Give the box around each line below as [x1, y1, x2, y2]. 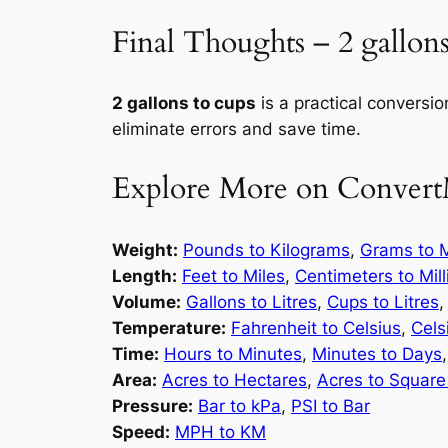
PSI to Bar [291, 395, 370, 416]
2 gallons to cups [112, 93, 256, 114]
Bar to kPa [198, 395, 281, 416]
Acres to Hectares [162, 369, 307, 390]
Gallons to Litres [186, 291, 317, 312]
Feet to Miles [182, 265, 285, 286]
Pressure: [112, 395, 193, 416]
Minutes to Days [312, 343, 442, 364]
